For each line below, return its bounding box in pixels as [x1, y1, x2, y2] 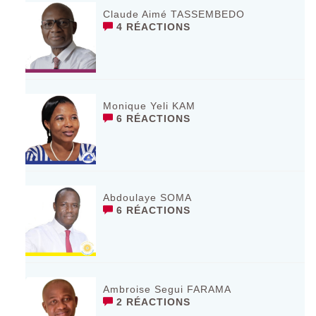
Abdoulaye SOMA [103, 191, 193, 203]
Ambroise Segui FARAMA [103, 283, 232, 295]
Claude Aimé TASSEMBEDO [103, 8, 245, 20]
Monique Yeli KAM [103, 99, 196, 111]
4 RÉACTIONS [113, 20, 191, 32]
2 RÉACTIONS [113, 296, 191, 308]
